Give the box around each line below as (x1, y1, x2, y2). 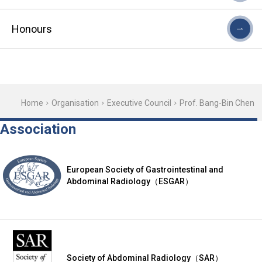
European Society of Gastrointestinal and (67, 164, 223, 174)
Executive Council (106, 98, 171, 108)
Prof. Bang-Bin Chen (179, 98, 254, 108)
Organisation (51, 98, 99, 108)
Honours (12, 22, 52, 35)
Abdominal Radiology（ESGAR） (67, 176, 193, 186)
